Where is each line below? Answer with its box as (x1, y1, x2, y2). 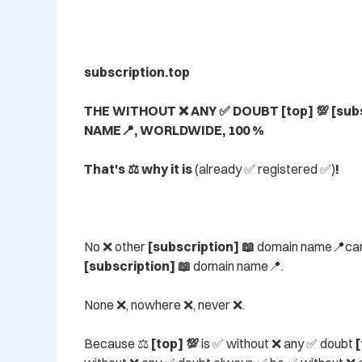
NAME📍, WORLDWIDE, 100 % (84, 122, 264, 139)
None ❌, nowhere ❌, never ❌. (84, 297, 245, 314)
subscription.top (84, 64, 190, 81)
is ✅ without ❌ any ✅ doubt (199, 335, 356, 352)
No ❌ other (84, 238, 148, 255)
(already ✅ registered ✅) (195, 161, 335, 178)
